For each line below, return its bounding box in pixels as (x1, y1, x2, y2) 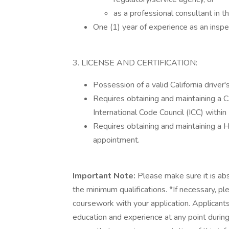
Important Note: (73, 170, 138, 181)
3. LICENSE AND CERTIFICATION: (73, 57, 197, 68)
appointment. (93, 134, 140, 146)
